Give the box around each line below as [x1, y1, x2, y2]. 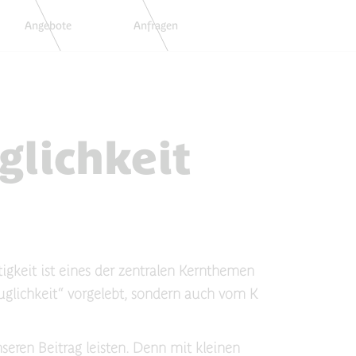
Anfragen [133, 19, 178, 32]
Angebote [25, 19, 72, 32]
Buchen [249, 19, 287, 32]
